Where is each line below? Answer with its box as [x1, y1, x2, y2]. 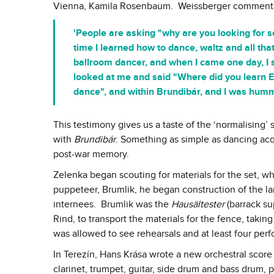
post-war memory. [53, 148, 129, 161]
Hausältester [171, 198, 224, 211]
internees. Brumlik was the [53, 198, 171, 211]
